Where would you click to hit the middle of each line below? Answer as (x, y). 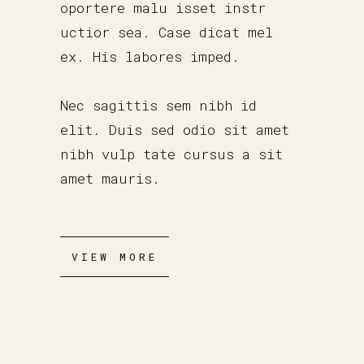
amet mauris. (110, 179)
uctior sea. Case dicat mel (167, 32)
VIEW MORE (115, 257)
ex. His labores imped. (150, 57)
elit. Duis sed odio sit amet (175, 130)
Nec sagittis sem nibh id (158, 106)
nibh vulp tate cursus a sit (171, 154)
